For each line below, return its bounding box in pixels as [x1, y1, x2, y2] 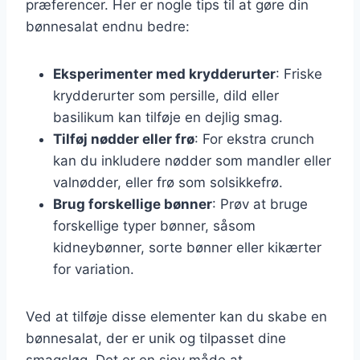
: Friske [276, 65, 322, 82]
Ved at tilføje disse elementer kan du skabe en [26, 308, 327, 325]
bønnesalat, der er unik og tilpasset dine [26, 329, 286, 346]
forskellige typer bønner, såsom [53, 217, 256, 234]
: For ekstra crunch [194, 130, 314, 147]
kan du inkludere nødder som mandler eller [53, 152, 331, 169]
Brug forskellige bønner [53, 195, 212, 212]
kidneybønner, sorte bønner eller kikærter [53, 239, 321, 256]
